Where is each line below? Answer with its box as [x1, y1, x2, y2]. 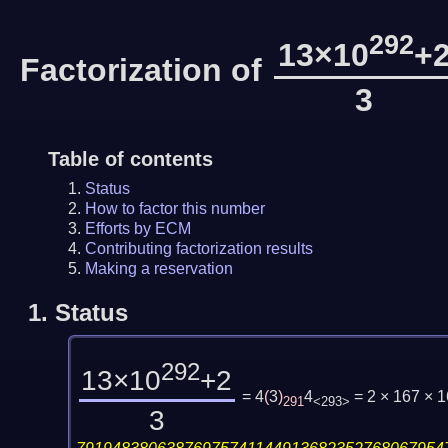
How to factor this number [84, 199, 265, 217]
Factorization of [20, 51, 272, 88]
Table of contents [47, 147, 213, 170]
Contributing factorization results [84, 239, 313, 257]
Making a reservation [84, 259, 233, 277]
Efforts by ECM [84, 219, 191, 237]
